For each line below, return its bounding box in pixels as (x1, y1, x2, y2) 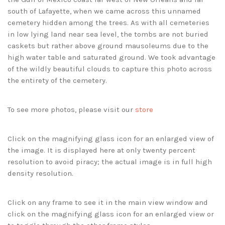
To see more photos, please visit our (8, 105, 135, 115)
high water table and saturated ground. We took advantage (8, 53, 215, 62)
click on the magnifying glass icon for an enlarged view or (8, 209, 214, 219)
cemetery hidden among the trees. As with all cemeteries (8, 18, 209, 28)
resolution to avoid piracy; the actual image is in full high (8, 157, 212, 167)
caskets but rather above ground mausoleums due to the (8, 41, 208, 51)
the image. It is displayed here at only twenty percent (8, 146, 195, 155)
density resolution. (8, 169, 73, 178)
